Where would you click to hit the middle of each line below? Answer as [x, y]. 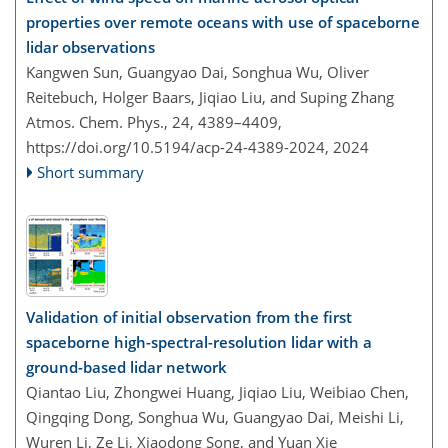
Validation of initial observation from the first [189, 316]
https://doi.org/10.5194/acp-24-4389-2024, [177, 147]
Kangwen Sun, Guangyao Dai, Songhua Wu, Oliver [197, 72]
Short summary [91, 172]
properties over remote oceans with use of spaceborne [223, 22]
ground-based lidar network [126, 366]
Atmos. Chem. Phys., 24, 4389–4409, [154, 122]
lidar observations [90, 47]
